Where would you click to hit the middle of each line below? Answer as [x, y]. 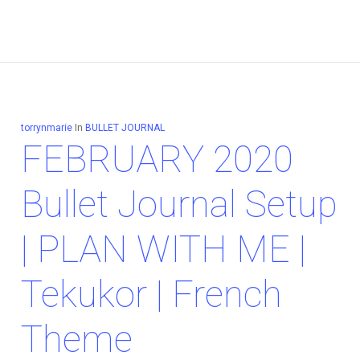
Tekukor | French [151, 295]
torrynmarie [46, 128]
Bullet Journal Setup [179, 205]
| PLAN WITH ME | [163, 250]
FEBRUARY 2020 [157, 160]
